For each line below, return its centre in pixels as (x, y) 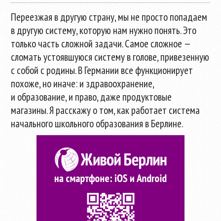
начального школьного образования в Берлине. (97, 124)
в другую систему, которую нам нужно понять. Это (104, 30)
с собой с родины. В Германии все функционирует (102, 70)
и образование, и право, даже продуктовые (92, 97)
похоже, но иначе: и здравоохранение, (83, 84)
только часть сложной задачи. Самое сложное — (101, 44)
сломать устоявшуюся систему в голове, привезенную (110, 57)
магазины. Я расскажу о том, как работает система (106, 110)
